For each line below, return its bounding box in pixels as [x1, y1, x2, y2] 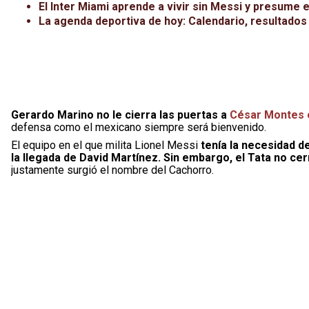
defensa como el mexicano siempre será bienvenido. [11, 121, 266, 134]
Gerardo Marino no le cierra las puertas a [11, 108, 227, 121]
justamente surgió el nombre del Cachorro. [11, 163, 214, 177]
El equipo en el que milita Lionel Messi [11, 139, 201, 152]
